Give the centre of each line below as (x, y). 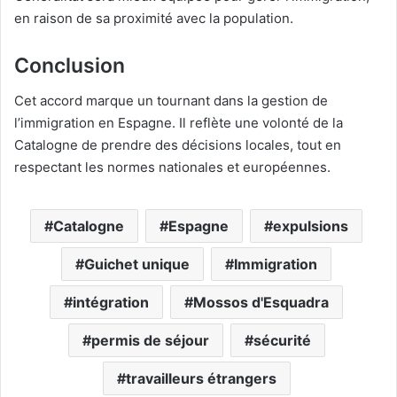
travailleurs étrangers (201, 379)
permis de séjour (150, 341)
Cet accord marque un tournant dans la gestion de (171, 101)
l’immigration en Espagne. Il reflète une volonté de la (179, 123)
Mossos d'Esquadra (261, 303)
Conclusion (70, 65)
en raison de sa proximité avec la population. (154, 18)
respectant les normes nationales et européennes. (172, 167)
